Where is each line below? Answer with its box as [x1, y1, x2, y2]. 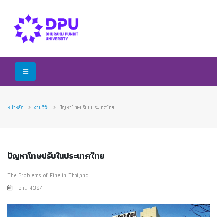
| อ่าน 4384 [14, 184, 43, 192]
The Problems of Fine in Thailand [7, 171, 89, 180]
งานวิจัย [34, 103, 49, 111]
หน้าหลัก [7, 103, 24, 111]
